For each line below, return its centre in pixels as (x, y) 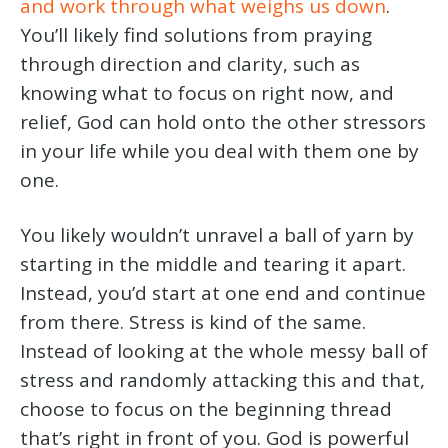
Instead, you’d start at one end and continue (223, 293)
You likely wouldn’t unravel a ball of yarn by (217, 235)
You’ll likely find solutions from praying (196, 35)
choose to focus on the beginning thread (206, 409)
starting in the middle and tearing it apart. (213, 264)
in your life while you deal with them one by (219, 151)
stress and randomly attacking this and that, (222, 380)
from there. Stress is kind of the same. (193, 322)
